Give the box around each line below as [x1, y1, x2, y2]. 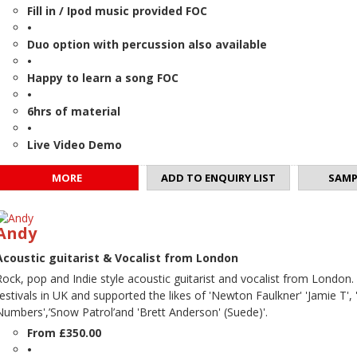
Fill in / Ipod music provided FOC [27, 3, 207, 19]
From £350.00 [27, 325, 101, 341]
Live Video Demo [27, 137, 122, 153]
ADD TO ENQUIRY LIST [161, 171, 276, 186]
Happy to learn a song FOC [27, 70, 178, 86]
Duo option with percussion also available [27, 37, 267, 53]
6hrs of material [27, 104, 120, 120]
